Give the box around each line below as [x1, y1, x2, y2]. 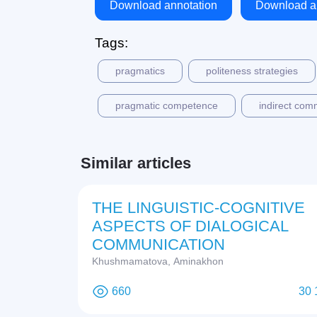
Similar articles [81, 154, 191, 173]
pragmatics [115, 65, 165, 77]
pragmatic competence [115, 100, 218, 112]
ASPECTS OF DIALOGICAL [92, 217, 289, 236]
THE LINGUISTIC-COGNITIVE [92, 199, 305, 217]
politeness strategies [206, 65, 298, 77]
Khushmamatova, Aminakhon [92, 255, 224, 267]
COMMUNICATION [92, 236, 225, 254]
